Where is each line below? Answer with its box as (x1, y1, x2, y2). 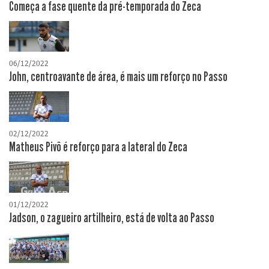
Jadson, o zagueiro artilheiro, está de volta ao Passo (9, 210, 214, 226)
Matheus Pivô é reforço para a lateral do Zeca (9, 139, 187, 156)
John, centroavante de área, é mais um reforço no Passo (9, 69, 228, 85)
